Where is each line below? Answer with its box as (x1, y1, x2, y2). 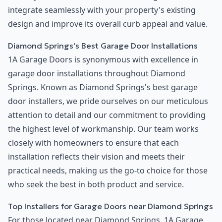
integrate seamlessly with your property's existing (8, 4, 196, 16)
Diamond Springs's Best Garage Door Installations (8, 41, 198, 51)
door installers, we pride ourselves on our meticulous (8, 96, 208, 107)
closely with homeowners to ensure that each (8, 137, 179, 149)
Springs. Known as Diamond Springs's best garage (8, 82, 198, 93)
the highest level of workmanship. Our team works (8, 123, 199, 135)
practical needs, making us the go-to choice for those (8, 165, 208, 176)
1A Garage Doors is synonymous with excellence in (8, 54, 198, 65)
